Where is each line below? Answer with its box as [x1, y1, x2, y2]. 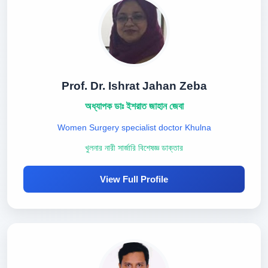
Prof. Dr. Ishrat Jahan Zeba [61, 80, 207, 92]
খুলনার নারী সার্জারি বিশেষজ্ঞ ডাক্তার [85, 144, 183, 153]
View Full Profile [100, 174, 168, 184]
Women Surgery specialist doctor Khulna [57, 123, 211, 132]
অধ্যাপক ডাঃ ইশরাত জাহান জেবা [84, 101, 184, 111]
